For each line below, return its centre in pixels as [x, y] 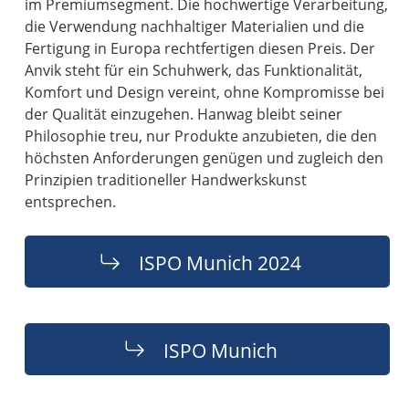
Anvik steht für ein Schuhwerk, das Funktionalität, [194, 70]
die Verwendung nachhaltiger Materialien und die [195, 26]
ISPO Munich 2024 [220, 262]
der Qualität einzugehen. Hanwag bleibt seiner [184, 114]
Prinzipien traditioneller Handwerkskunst [166, 179]
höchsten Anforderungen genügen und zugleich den [204, 157]
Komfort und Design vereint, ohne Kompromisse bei [205, 92]
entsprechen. [71, 201]
